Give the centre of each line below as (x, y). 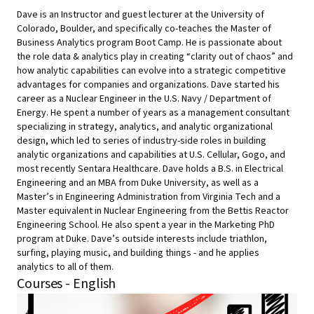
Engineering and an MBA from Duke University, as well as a (138, 183)
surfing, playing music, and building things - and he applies (138, 253)
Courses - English (67, 284)
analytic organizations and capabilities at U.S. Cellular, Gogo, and (151, 155)
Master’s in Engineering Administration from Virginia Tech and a (149, 197)
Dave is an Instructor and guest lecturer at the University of (141, 15)
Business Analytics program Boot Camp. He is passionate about (149, 43)
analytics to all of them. (65, 267)
